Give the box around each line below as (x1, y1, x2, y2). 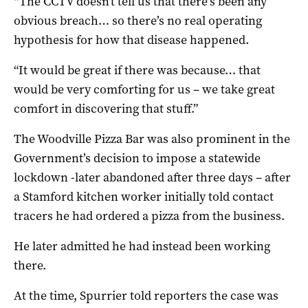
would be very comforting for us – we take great (14, 80, 275, 98)
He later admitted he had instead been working (14, 237, 270, 254)
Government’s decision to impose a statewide (14, 149, 261, 166)
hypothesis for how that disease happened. (14, 31, 249, 48)
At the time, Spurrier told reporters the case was (14, 287, 278, 304)
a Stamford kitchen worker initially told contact (14, 188, 274, 205)
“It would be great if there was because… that (14, 61, 261, 78)
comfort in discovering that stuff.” (14, 100, 198, 117)
